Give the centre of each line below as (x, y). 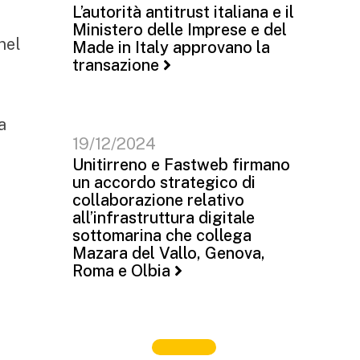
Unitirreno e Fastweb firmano (181, 165)
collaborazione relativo (158, 200)
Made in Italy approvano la (171, 47)
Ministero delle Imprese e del (180, 30)
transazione (116, 65)
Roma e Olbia (121, 271)
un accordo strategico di (164, 182)
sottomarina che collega (162, 235)
